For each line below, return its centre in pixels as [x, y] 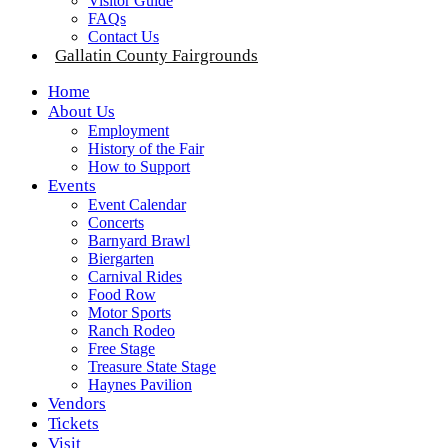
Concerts [116, 222]
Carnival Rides [135, 276]
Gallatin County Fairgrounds [156, 55]
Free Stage [121, 348]
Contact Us [123, 36]
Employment [128, 130]
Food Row [122, 294]
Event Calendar [137, 204]
